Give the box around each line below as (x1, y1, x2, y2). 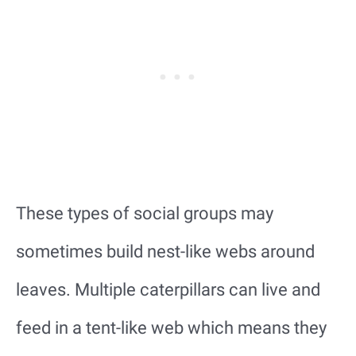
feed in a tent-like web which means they (16, 318, 327, 339)
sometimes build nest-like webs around (16, 242, 315, 262)
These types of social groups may (16, 203, 273, 224)
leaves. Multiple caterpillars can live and (16, 280, 320, 300)
